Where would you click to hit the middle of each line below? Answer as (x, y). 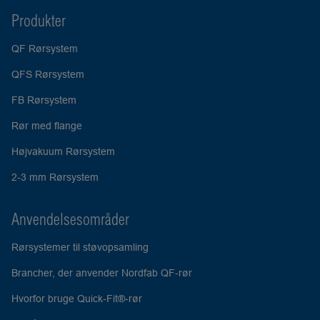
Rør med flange (47, 126)
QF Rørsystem (45, 49)
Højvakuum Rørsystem (63, 151)
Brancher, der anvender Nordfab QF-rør (102, 273)
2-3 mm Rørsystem (55, 177)
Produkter (39, 21)
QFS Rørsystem (48, 74)
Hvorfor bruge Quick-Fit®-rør (77, 299)
